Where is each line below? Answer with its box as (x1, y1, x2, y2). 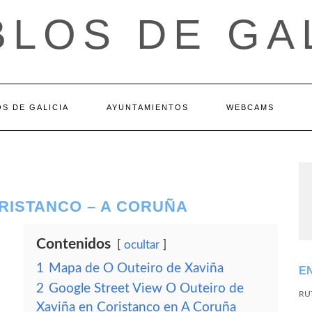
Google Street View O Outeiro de (49, 282, 244, 295)
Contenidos (36, 237, 111, 251)
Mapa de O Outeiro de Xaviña (49, 262, 224, 275)
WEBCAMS (226, 103, 274, 111)
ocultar (124, 239, 159, 251)
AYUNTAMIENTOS (107, 103, 189, 111)
